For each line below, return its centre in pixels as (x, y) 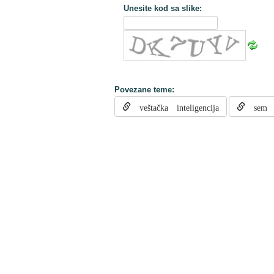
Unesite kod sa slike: (163, 8)
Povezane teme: (144, 90)
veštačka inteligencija (175, 106)
